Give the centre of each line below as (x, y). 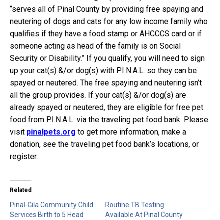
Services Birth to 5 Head (47, 214)
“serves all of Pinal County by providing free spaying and (107, 9)
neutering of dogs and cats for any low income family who (109, 21)
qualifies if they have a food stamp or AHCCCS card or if (106, 33)
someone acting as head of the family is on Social (95, 46)
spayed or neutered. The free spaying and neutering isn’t (106, 82)
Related (21, 190)
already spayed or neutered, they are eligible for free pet (107, 107)
